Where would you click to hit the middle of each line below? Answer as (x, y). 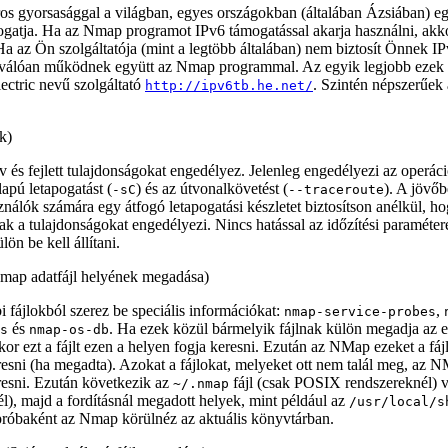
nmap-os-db (69, 329)
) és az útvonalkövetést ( (212, 188)
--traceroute (336, 189)
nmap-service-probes (360, 311)
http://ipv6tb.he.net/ (229, 85)
